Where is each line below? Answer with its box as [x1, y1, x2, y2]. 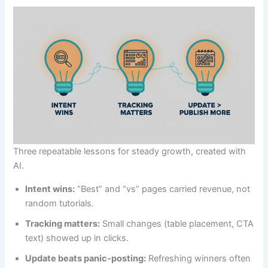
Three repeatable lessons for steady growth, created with [13, 146, 246, 157]
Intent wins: [25, 183, 75, 194]
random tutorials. [25, 197, 95, 209]
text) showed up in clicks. [25, 232, 129, 243]
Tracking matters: [25, 218, 100, 229]
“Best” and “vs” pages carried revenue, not [75, 183, 251, 194]
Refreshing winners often [146, 252, 251, 264]
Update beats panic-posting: [25, 252, 147, 264]
